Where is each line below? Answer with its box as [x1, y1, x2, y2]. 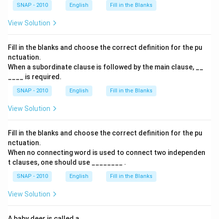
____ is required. [8, 73, 62, 81]
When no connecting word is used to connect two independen [8, 149, 205, 156]
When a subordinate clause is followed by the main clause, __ [8, 63, 203, 71]
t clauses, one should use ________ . [8, 158, 126, 166]
